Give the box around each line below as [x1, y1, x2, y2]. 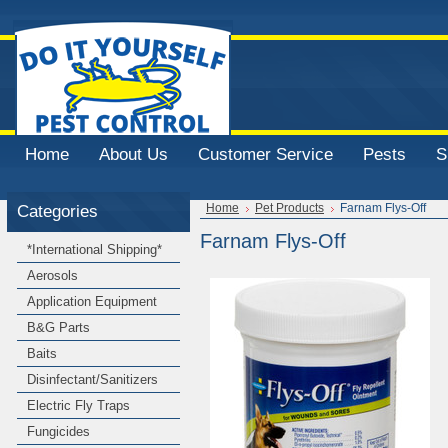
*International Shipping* [27, 242, 162, 257]
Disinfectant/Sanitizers [27, 372, 158, 387]
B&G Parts [27, 320, 90, 335]
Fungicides [27, 424, 90, 439]
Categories [17, 202, 98, 221]
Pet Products [255, 202, 324, 214]
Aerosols [27, 268, 78, 283]
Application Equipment [27, 294, 157, 309]
